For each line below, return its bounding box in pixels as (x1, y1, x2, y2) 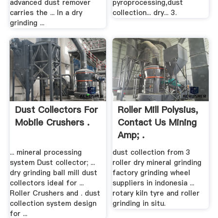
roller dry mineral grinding (112, 158, 202, 168)
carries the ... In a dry (9, 7, 82, 18)
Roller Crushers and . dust (9, 188, 100, 199)
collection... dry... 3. (112, 7, 177, 18)
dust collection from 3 (112, 147, 191, 158)
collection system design (9, 199, 96, 209)
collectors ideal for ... (9, 178, 84, 188)
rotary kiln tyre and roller (112, 188, 200, 199)
